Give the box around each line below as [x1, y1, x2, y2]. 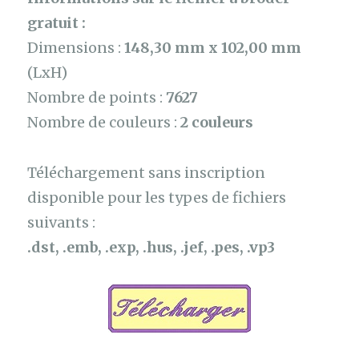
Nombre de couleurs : [27, 113, 181, 132]
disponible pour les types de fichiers [27, 188, 287, 207]
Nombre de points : [27, 88, 167, 107]
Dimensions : [27, 38, 125, 58]
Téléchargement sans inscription [27, 163, 266, 182]
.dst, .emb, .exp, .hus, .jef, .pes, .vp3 [27, 237, 276, 256]
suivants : [27, 212, 96, 232]
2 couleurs [180, 113, 254, 132]
